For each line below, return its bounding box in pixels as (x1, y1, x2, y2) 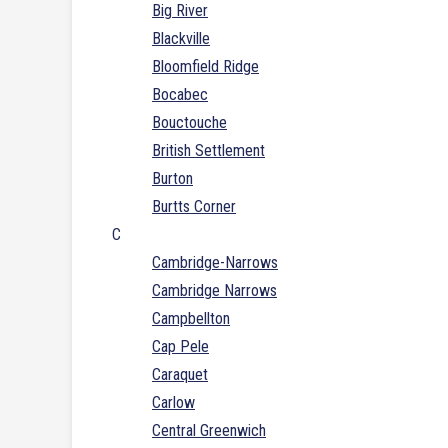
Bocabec (152, 85, 208, 105)
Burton (152, 169, 193, 189)
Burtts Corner (152, 197, 236, 217)
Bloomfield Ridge (152, 57, 259, 77)
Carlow (152, 393, 195, 413)
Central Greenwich (152, 421, 266, 441)
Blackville (152, 29, 210, 49)
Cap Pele (152, 337, 209, 357)
